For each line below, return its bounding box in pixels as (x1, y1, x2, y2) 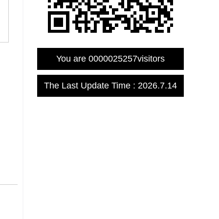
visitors (137, 54, 165, 64)
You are (56, 54, 88, 64)
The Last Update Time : (44, 81, 138, 90)
